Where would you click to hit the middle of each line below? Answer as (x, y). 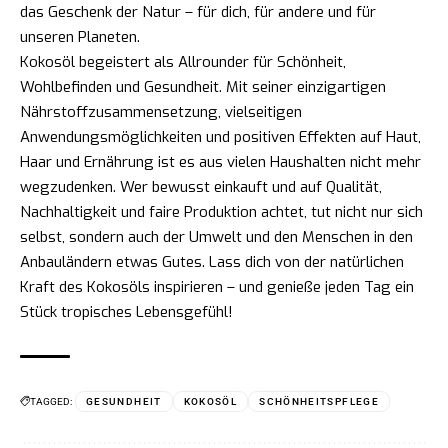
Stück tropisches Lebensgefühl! (126, 311)
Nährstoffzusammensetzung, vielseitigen (161, 111)
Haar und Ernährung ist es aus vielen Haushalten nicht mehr (220, 161)
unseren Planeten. (80, 36)
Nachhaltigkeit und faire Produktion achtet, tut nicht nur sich (221, 211)
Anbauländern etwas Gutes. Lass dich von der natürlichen (212, 261)
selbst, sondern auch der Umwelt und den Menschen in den (216, 236)
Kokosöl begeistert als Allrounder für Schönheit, (183, 61)
